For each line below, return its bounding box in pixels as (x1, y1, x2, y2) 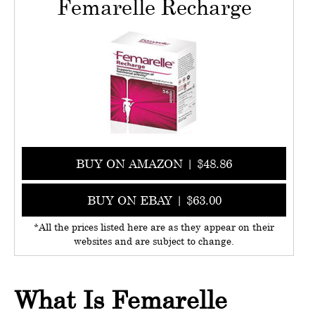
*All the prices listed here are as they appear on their (34, 221, 274, 233)
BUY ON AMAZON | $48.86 (76, 156, 232, 171)
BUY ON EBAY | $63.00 (86, 193, 221, 207)
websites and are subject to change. (74, 235, 234, 247)
